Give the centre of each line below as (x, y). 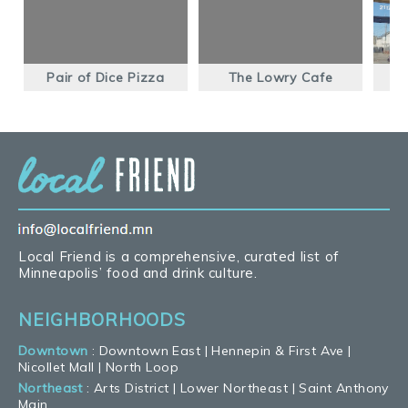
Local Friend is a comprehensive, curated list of (179, 256)
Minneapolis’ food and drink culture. (138, 272)
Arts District (132, 388)
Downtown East (150, 350)
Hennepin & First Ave (278, 350)
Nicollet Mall (56, 367)
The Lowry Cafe (280, 77)
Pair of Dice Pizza (106, 77)
